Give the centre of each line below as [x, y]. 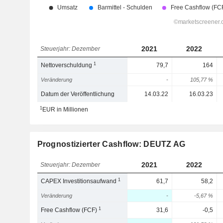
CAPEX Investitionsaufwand [80, 181]
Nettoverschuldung [67, 65]
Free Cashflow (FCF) [70, 210]
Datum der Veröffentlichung [78, 94]
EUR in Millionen [65, 110]
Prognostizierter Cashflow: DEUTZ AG [111, 144]
